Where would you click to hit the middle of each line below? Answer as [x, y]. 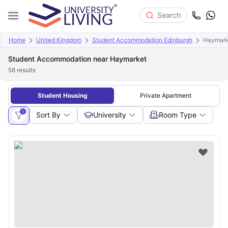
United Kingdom [59, 40]
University [110, 115]
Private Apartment [166, 95]
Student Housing [62, 95]
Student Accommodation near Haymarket [77, 59]
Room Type [178, 115]
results [25, 70]
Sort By [48, 115]
